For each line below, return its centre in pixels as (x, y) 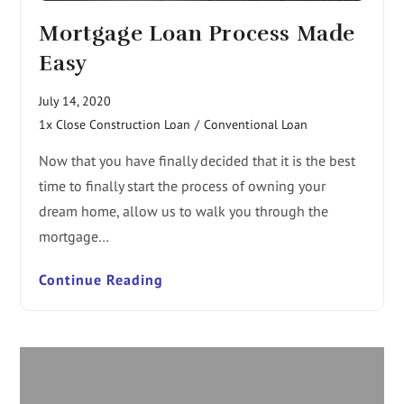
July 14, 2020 (75, 101)
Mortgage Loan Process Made (197, 33)
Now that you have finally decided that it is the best (197, 160)
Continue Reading (101, 279)
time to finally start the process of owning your (183, 185)
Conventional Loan (256, 124)
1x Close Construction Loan (115, 124)
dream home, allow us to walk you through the (184, 211)
